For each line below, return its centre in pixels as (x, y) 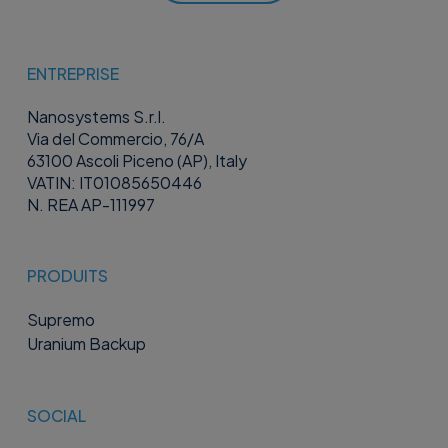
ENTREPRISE (72, 73)
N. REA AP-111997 (90, 204)
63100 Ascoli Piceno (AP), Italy (136, 160)
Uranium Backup (86, 343)
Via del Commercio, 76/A (115, 138)
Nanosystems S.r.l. (96, 116)
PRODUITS (67, 275)
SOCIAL (56, 415)
